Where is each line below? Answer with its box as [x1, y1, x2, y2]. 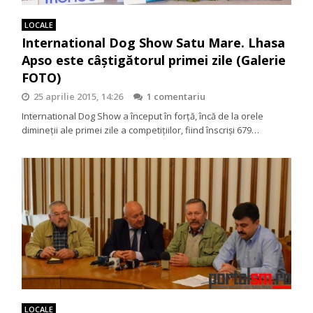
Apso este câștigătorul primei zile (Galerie [22, 51, 286, 68]
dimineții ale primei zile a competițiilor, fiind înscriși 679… [22, 123, 260, 136]
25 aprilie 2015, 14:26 [34, 89, 124, 103]
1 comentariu [147, 89, 206, 103]
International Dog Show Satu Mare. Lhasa [22, 34, 286, 51]
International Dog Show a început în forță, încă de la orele [22, 109, 264, 122]
